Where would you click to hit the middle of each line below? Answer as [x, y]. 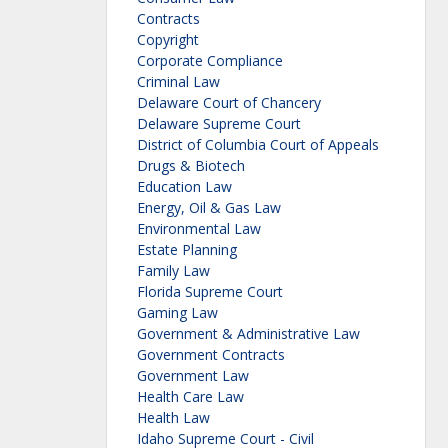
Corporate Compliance [210, 61]
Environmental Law [199, 229]
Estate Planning [187, 250]
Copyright [168, 40]
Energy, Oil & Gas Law [209, 208]
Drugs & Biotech [191, 166]
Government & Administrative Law [248, 334]
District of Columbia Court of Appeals [258, 145]
